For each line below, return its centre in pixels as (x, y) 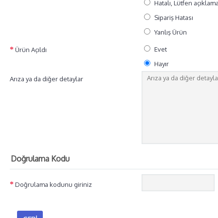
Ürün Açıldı (31, 50)
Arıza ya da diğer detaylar (46, 79)
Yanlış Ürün (171, 32)
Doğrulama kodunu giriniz (54, 184)
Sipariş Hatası (174, 18)
